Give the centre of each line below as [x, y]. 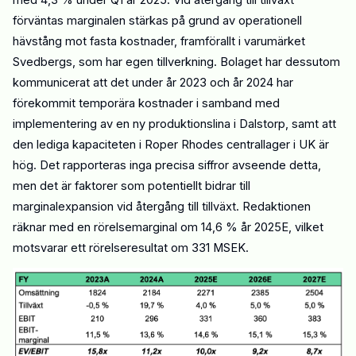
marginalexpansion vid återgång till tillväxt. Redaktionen [162, 207]
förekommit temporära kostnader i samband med [146, 104]
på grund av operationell [237, 21]
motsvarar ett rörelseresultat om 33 [109, 248]
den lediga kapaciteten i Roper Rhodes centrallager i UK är [171, 145]
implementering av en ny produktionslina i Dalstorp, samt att [174, 124]
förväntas [40, 21]
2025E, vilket [289, 228]
